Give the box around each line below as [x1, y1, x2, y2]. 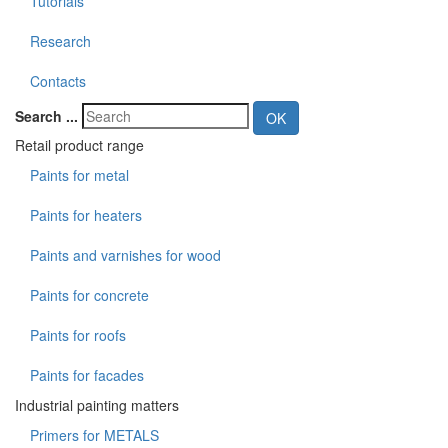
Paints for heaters [30, 205, 142, 226]
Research [30, 31, 91, 52]
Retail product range [15, 135, 144, 156]
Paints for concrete [30, 285, 149, 306]
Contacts [30, 71, 86, 92]
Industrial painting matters [15, 395, 179, 416]
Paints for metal [30, 165, 129, 186]
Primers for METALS [30, 425, 159, 446]
